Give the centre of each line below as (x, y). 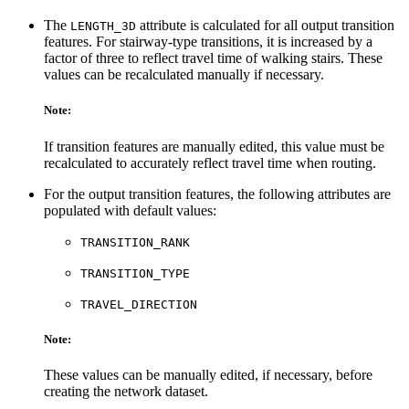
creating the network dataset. (126, 391)
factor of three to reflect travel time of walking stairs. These (213, 58)
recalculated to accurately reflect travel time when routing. (210, 163)
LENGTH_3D (103, 26)
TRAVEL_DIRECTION (139, 304)
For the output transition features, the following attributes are (217, 194)
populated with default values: (130, 210)
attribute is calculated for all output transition (265, 26)
